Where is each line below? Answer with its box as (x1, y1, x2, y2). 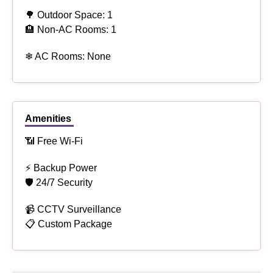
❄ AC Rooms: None (25, 51, 111, 62)
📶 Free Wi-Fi (25, 136, 83, 147)
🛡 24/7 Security (25, 177, 93, 188)
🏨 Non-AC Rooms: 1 (25, 24, 116, 35)
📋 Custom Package (25, 219, 112, 230)
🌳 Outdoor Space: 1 (25, 10, 113, 21)
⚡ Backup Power (25, 163, 97, 174)
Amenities (25, 113, 71, 124)
